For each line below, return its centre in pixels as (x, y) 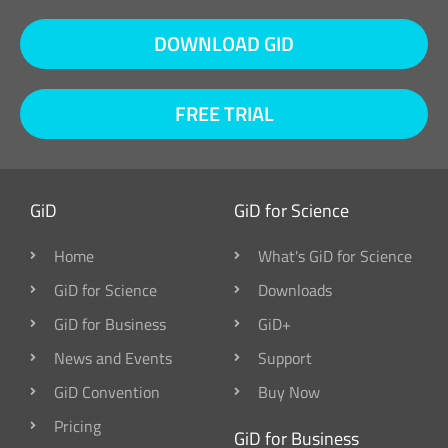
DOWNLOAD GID (224, 43)
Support (285, 357)
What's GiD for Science (335, 255)
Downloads (295, 289)
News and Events (113, 357)
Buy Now (289, 391)
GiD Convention (107, 391)
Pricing (77, 425)
